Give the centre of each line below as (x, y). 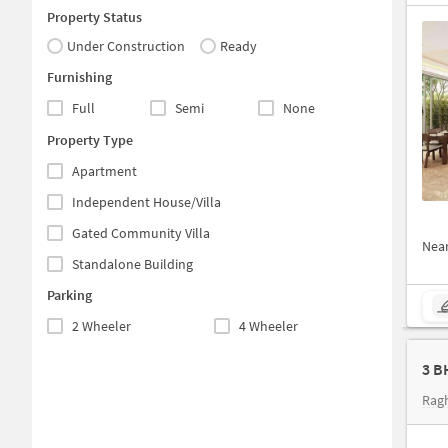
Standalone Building (132, 263)
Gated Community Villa (141, 232)
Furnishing (79, 77)
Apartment (104, 170)
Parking (69, 294)
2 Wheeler (101, 325)
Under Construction (126, 45)
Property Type (90, 139)
